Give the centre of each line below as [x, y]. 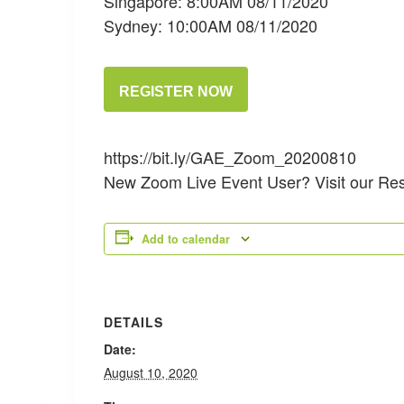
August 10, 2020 [151, 372]
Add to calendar [186, 239]
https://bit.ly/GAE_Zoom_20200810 [230, 156]
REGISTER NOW [176, 91]
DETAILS [133, 321]
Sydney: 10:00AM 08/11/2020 [211, 25]
